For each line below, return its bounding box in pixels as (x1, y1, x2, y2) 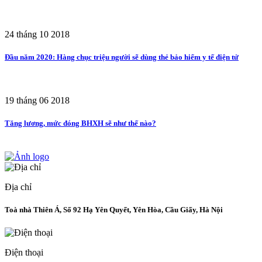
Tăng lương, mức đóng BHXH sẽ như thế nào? (5, 118, 156, 127)
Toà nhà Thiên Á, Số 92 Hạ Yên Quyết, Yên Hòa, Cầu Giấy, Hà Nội (5, 205, 223, 215)
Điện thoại (5, 247, 43, 258)
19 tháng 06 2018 (5, 95, 70, 105)
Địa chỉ (5, 181, 32, 192)
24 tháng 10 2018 (5, 29, 70, 40)
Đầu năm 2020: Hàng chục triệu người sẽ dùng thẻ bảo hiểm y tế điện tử (5, 53, 239, 62)
